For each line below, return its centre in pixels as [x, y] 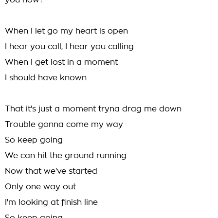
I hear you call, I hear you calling [69, 47]
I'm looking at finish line [51, 202]
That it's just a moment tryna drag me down [93, 109]
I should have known [46, 78]
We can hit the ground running [66, 156]
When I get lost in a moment [61, 62]
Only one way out [40, 187]
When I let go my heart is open [66, 31]
